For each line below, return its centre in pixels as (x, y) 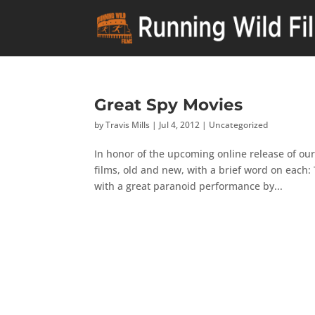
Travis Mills (128, 125)
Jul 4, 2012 (180, 125)
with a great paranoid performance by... (189, 186)
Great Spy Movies (169, 104)
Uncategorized (239, 125)
